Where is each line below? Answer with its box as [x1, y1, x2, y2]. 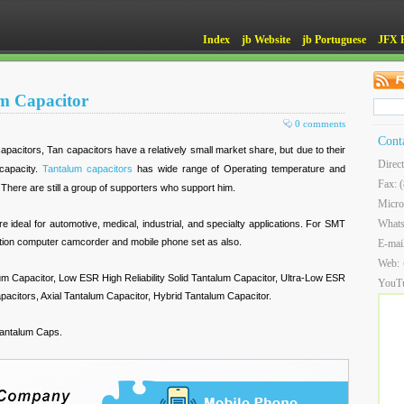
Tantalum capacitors [42, 163, 133, 174]
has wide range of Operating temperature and [132, 163, 346, 174]
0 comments [295, 118, 345, 129]
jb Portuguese [302, 33, 366, 46]
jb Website [242, 33, 290, 46]
